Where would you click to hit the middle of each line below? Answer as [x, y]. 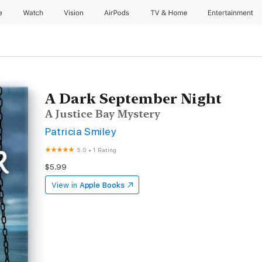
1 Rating [105, 150]
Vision [74, 13]
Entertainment [232, 13]
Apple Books [102, 185]
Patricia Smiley [81, 131]
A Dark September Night [134, 99]
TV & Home [170, 13]
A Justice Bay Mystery [103, 114]
